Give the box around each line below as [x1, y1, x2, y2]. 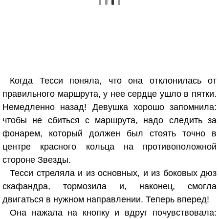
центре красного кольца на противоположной [2, 142, 217, 152]
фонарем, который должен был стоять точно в [2, 129, 217, 138]
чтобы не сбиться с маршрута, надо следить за [2, 115, 217, 125]
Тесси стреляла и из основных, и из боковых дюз [10, 168, 217, 178]
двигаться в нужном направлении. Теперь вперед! [2, 195, 209, 204]
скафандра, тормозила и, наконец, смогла [2, 181, 217, 191]
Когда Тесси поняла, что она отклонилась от [10, 76, 217, 86]
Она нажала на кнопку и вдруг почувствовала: [10, 208, 217, 218]
